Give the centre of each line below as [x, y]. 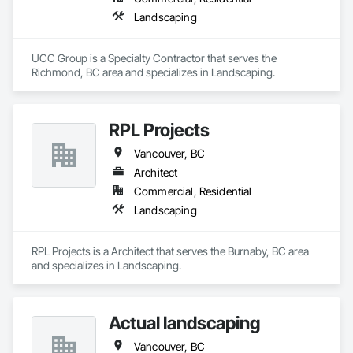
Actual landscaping [184, 323]
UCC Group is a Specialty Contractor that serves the [154, 58]
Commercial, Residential [193, 191]
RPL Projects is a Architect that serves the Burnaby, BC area [170, 251]
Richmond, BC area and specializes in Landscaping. [153, 72]
